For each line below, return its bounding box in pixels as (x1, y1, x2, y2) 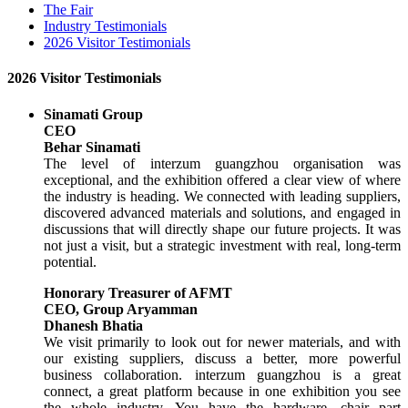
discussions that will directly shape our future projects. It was (44, 220, 401, 237)
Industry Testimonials (44, 18, 167, 34)
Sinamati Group (44, 106, 143, 122)
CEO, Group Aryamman (44, 301, 198, 317)
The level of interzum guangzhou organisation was (44, 155, 401, 171)
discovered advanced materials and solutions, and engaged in (44, 204, 401, 220)
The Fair (44, 2, 93, 17)
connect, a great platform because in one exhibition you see (44, 382, 401, 399)
